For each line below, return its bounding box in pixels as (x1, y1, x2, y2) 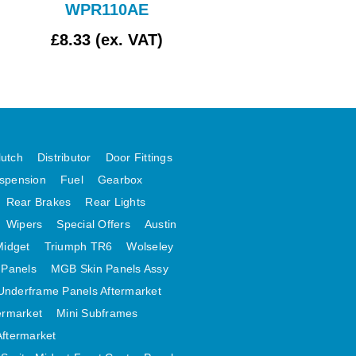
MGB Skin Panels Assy (50, 262, 168, 276)
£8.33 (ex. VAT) (51, 31, 163, 49)
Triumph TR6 (44, 240, 113, 253)
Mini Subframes (56, 307, 138, 320)
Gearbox (97, 173, 143, 187)
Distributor (37, 151, 91, 164)
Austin (144, 218, 177, 231)
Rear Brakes (6, 195, 72, 209)
